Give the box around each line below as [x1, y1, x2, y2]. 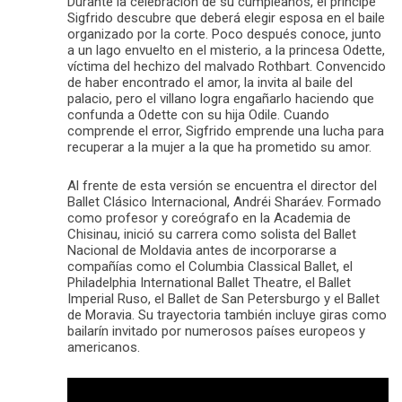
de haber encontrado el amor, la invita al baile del [67, 74, 353, 91]
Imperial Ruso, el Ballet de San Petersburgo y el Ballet [67, 290, 380, 307]
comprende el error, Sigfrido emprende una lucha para [67, 122, 384, 139]
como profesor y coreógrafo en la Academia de [67, 209, 351, 226]
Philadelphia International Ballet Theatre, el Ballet [67, 274, 351, 291]
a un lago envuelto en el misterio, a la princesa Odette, [67, 41, 385, 58]
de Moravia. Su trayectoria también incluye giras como [67, 306, 387, 323]
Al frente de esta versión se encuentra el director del [67, 177, 377, 194]
